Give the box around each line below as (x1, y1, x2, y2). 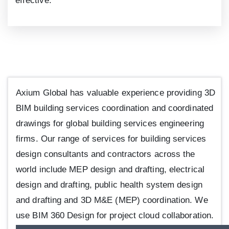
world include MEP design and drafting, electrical (16, 165, 204, 175)
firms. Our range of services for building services (16, 134, 207, 144)
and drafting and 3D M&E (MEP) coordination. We (16, 195, 208, 205)
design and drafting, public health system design (16, 180, 202, 190)
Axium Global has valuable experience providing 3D (16, 88, 215, 98)
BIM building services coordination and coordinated (16, 103, 214, 113)
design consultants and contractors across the (16, 149, 195, 159)
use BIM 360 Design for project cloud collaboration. (16, 211, 214, 221)
